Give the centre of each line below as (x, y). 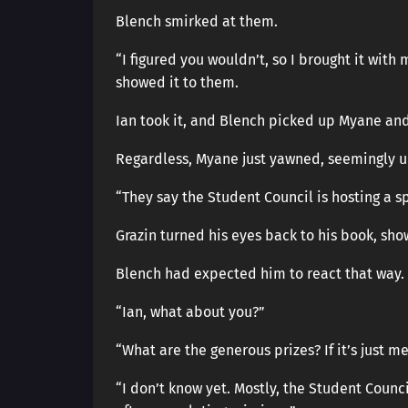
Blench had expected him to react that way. (260, 274)
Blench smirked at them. (197, 21)
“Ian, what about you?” (190, 312)
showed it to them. (177, 82)
